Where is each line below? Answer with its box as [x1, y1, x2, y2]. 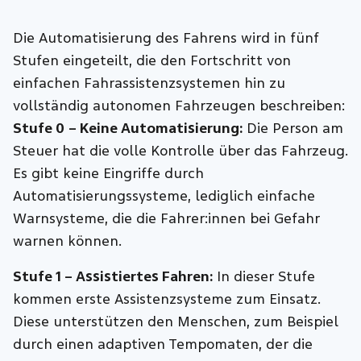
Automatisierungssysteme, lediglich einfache [13, 188, 316, 205]
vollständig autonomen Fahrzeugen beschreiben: [13, 98, 346, 115]
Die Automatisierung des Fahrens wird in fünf [13, 30, 320, 48]
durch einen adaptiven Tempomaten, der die [13, 336, 313, 354]
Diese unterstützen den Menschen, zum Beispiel [13, 313, 339, 331]
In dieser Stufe [213, 268, 316, 286]
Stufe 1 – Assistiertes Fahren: [13, 268, 214, 286]
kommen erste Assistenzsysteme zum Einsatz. [13, 291, 321, 309]
